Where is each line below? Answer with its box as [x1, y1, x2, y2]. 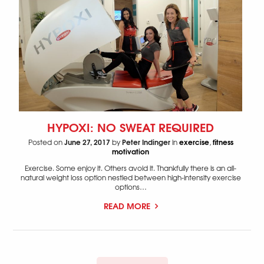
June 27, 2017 [64, 136, 110, 148]
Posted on [28, 137, 64, 148]
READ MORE [103, 199, 153, 213]
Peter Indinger [121, 136, 170, 148]
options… [114, 181, 147, 193]
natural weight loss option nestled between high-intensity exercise [20, 172, 241, 183]
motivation [112, 146, 149, 157]
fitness [212, 136, 233, 148]
